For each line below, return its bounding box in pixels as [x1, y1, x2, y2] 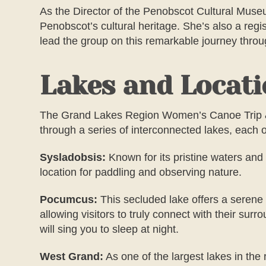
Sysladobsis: [40, 151, 106, 164]
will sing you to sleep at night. [40, 223, 179, 236]
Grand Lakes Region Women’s [61, 109, 207, 122]
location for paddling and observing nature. [40, 166, 242, 179]
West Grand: [40, 251, 104, 263]
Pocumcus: [40, 194, 98, 206]
